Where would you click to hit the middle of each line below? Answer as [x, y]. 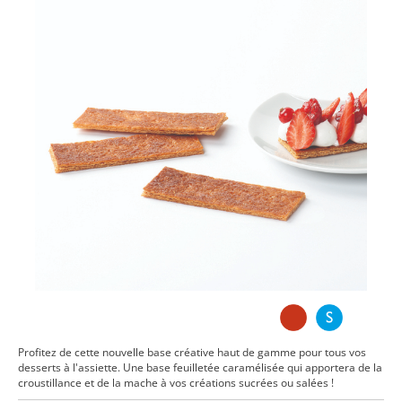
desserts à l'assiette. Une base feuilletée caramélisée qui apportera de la [200, 367]
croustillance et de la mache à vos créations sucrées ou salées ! [176, 383]
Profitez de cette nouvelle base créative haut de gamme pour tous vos [192, 352]
